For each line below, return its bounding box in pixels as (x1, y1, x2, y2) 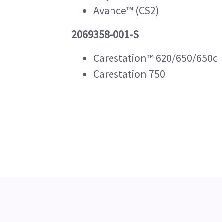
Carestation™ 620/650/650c (93, 51, 218, 65)
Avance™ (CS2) (93, 3, 159, 17)
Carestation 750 (93, 67, 165, 81)
